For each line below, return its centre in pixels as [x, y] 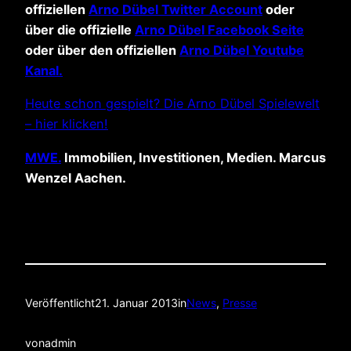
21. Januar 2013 [136, 303]
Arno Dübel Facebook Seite [219, 30]
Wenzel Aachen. [76, 177]
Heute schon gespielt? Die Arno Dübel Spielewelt [172, 104]
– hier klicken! [67, 124]
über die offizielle [80, 30]
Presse [240, 303]
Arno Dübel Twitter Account [175, 10]
